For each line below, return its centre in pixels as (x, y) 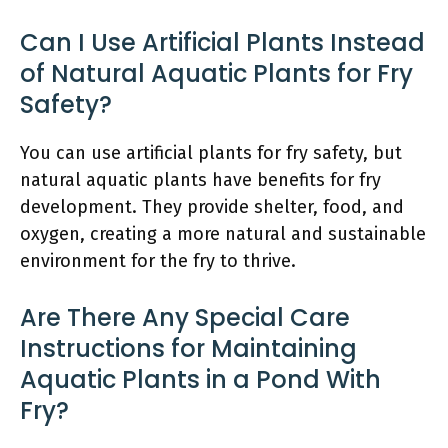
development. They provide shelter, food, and (212, 206)
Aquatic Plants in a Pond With (200, 379)
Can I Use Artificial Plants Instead (222, 42)
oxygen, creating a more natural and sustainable (223, 233)
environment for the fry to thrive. (158, 260)
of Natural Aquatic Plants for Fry (216, 73)
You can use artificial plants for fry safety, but (211, 152)
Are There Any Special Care (185, 317)
